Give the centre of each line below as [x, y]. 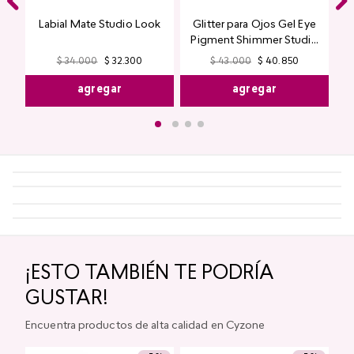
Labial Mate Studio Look [100, 25]
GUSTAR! [67, 299]
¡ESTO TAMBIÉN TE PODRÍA [150, 274]
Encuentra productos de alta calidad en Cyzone [145, 326]
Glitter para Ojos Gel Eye [254, 25]
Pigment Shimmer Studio [254, 41]
